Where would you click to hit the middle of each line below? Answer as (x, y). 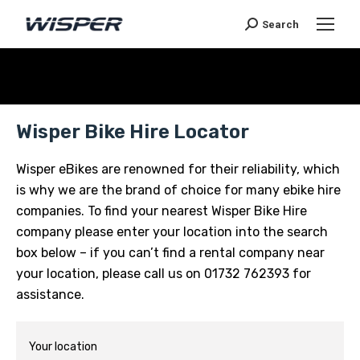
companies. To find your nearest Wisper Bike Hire (162, 211)
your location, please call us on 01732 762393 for (164, 274)
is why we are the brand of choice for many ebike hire (178, 190)
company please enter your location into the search (172, 232)
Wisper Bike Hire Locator (133, 132)
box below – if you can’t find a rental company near (170, 253)
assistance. (50, 295)
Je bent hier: (230, 84)
